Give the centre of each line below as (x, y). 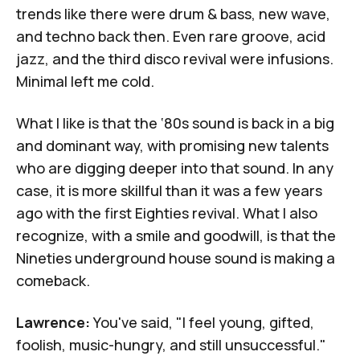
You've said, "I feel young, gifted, (202, 323)
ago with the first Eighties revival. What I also (167, 213)
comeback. (53, 281)
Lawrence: (53, 323)
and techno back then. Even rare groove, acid (171, 37)
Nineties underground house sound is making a (176, 258)
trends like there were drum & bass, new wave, (173, 14)
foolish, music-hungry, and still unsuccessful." (171, 345)
